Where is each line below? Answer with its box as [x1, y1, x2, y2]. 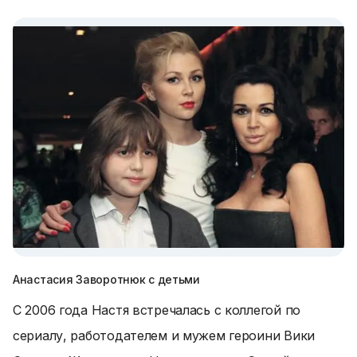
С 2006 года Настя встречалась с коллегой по [13, 302, 300, 318]
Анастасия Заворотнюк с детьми [13, 273, 200, 286]
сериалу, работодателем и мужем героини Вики [13, 328, 315, 343]
